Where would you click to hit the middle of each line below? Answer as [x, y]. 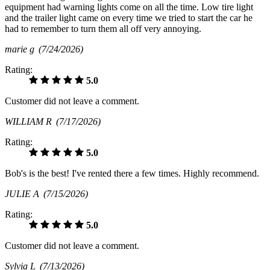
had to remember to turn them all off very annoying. [103, 29]
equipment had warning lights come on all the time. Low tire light [129, 7]
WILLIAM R [30, 122]
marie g [22, 49]
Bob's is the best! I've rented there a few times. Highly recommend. [132, 174]
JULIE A [24, 194]
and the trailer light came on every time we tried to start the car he [129, 18]
